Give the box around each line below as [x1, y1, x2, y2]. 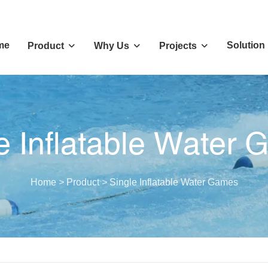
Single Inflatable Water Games [109, 176, 238, 187]
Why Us [93, 41, 129, 51]
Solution [226, 40, 265, 50]
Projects [159, 41, 197, 51]
